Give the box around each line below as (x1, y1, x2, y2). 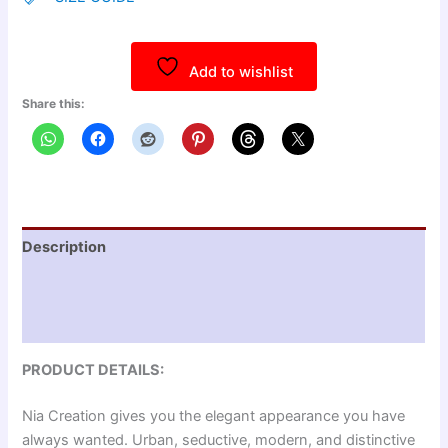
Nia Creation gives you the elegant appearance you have (22, 406, 406, 425)
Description (22, 237, 107, 256)
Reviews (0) (22, 314, 109, 333)
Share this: (22, 96, 86, 112)
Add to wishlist (189, 63, 293, 82)
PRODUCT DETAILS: (22, 360, 165, 379)
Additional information (22, 276, 182, 295)
